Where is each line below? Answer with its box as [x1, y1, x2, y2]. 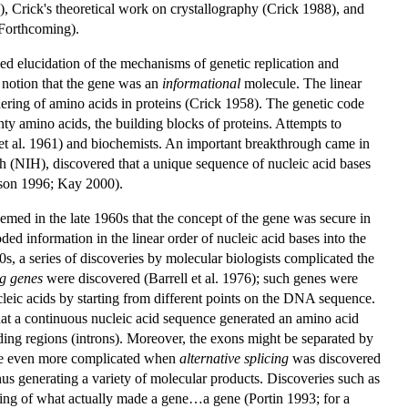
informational [162, 75, 240, 91]
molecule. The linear [240, 75, 362, 91]
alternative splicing [179, 350, 289, 366]
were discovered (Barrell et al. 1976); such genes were [43, 270, 358, 286]
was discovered [289, 350, 381, 366]
